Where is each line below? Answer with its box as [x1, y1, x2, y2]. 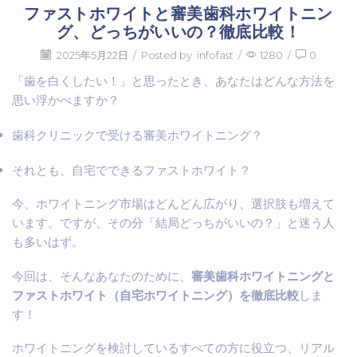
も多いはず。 [12, 234, 84, 250]
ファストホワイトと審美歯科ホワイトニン [24, 3, 333, 23]
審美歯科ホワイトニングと [191, 268, 335, 284]
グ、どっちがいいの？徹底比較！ [57, 22, 300, 41]
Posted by [141, 48, 192, 61]
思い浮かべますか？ [12, 92, 120, 108]
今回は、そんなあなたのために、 [12, 268, 191, 284]
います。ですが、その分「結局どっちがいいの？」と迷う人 [12, 215, 335, 231]
